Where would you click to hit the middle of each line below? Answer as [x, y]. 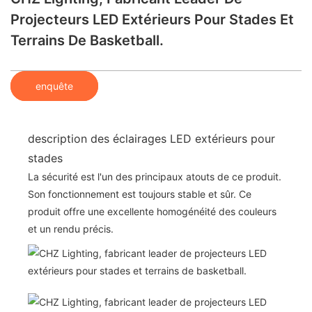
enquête [54, 86]
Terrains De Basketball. [87, 40]
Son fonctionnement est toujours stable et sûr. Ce [140, 194]
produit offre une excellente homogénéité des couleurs [152, 211]
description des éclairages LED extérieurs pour [151, 138]
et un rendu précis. [71, 228]
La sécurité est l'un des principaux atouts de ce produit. [155, 176]
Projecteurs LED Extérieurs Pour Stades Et [152, 19]
